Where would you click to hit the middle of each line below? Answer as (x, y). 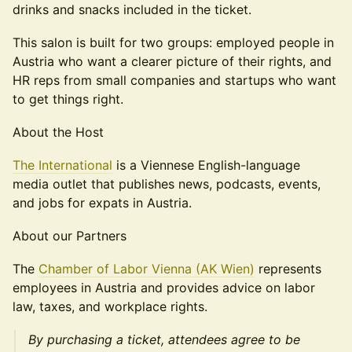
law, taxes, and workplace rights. (110, 306)
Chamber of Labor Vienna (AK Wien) (147, 269)
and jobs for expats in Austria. (102, 203)
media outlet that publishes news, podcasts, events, (167, 184)
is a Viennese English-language (206, 165)
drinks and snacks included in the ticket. (132, 9)
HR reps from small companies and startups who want (174, 80)
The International (62, 165)
